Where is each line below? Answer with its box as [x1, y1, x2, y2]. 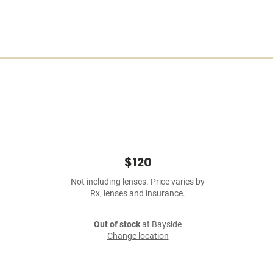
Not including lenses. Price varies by [71, 177, 205, 187]
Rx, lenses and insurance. [90, 188, 185, 199]
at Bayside [140, 219, 182, 230]
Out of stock [94, 219, 140, 230]
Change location [107, 231, 169, 241]
